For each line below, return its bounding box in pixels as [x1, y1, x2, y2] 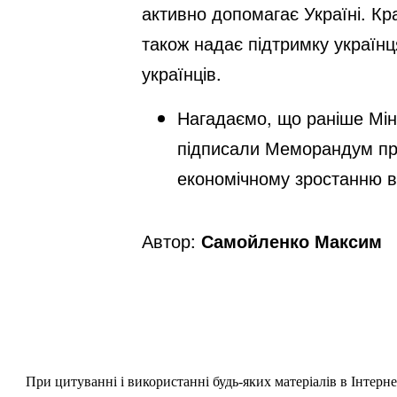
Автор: [141, 228, 201, 254]
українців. [141, 60, 222, 87]
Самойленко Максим [200, 228, 382, 254]
